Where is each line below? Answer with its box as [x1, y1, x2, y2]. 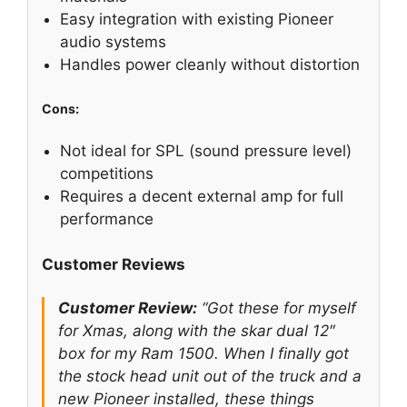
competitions [60, 164, 154, 183]
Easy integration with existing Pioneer [60, 9, 333, 28]
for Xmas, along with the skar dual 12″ [58, 321, 335, 340]
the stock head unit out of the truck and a [58, 366, 362, 385]
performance [60, 209, 154, 228]
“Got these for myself [197, 298, 356, 317]
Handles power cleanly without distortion [60, 55, 360, 74]
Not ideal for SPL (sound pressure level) [60, 141, 352, 160]
